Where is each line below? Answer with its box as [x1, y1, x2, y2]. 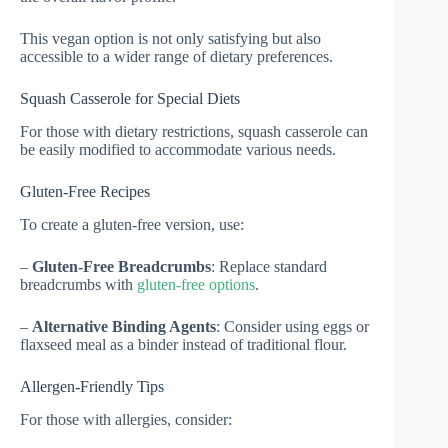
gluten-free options [137, 275, 255, 293]
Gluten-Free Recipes [20, 183, 150, 201]
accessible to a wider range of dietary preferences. [20, 48, 333, 66]
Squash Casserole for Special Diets [20, 90, 240, 108]
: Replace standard [211, 257, 327, 275]
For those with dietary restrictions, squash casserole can [20, 123, 368, 141]
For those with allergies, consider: [20, 410, 232, 428]
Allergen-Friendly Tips [20, 377, 164, 395]
